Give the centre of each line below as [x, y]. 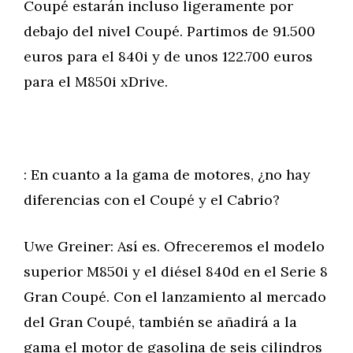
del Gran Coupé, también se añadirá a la [160, 322]
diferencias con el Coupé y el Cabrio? [152, 200]
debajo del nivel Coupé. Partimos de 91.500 [169, 31]
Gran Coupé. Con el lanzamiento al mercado [175, 297]
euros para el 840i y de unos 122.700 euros [168, 56]
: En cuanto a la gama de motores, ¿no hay [167, 175]
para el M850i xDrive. [96, 82]
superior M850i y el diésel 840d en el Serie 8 [176, 271]
